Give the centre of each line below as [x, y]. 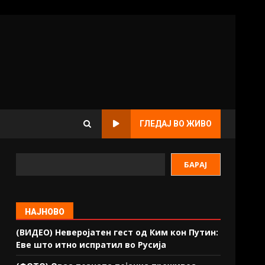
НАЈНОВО [45, 212]
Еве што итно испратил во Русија [91, 245]
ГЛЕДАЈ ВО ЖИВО [176, 124]
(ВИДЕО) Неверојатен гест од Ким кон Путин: [117, 232]
